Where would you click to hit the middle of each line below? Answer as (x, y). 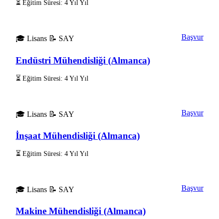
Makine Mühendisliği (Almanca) (81, 211)
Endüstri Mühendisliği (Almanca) (83, 61)
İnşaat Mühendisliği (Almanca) (78, 136)
